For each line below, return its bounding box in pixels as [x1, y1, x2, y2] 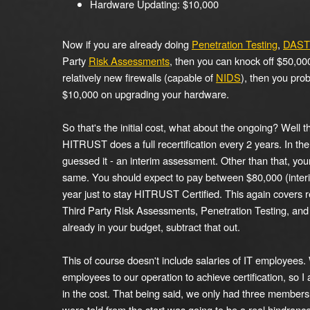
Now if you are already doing [62, 37, 192, 51]
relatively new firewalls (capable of [62, 70, 216, 84]
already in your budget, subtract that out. [62, 219, 240, 234]
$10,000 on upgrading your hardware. [62, 86, 229, 101]
